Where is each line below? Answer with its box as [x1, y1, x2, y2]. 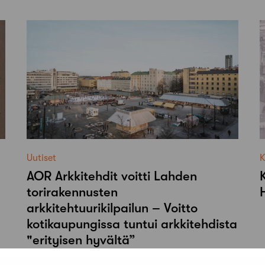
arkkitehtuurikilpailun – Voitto [27, 201, 198, 216]
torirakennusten [27, 185, 118, 200]
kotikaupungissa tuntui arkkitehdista [27, 216, 238, 232]
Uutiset [27, 153, 57, 164]
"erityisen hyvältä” [27, 232, 136, 248]
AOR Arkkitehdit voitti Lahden [27, 169, 198, 184]
